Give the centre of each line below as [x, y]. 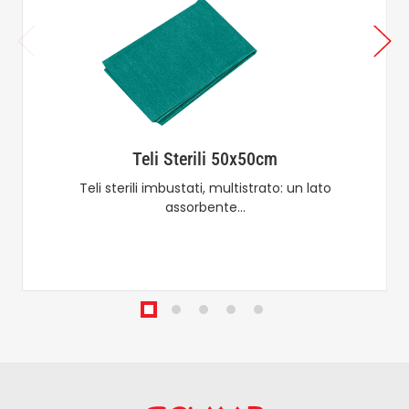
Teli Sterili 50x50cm [205, 158]
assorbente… [205, 207]
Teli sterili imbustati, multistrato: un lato [205, 188]
